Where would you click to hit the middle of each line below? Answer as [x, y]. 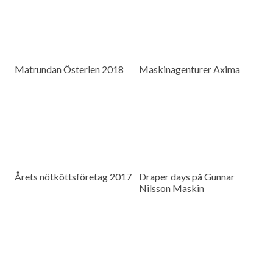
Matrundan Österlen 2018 [69, 69]
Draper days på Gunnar [187, 177]
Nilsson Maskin [172, 188]
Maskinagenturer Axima [190, 69]
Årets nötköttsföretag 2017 [73, 177]
